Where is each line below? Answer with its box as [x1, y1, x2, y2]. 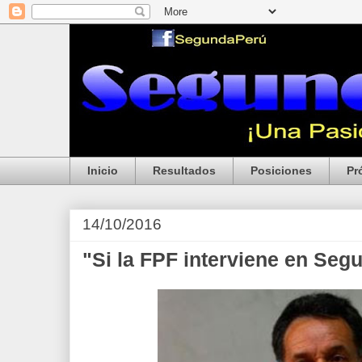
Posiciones [250, 164, 312, 178]
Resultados [153, 164, 216, 178]
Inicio [87, 164, 118, 178]
